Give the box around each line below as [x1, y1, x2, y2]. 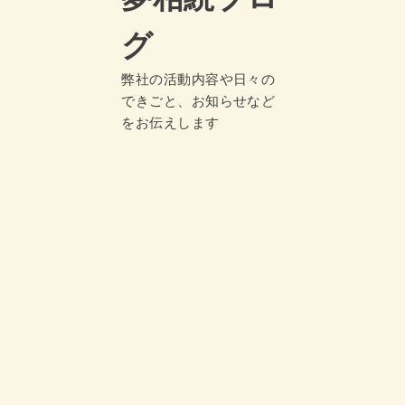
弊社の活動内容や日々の [121, 70, 276, 88]
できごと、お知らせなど [121, 91, 276, 109]
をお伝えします [121, 113, 220, 131]
